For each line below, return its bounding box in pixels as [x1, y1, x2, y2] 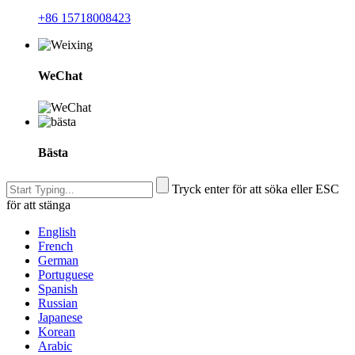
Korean [38, 325, 75, 339]
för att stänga [6, 198, 71, 212]
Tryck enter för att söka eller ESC [172, 182, 339, 197]
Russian [38, 296, 78, 311]
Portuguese [38, 268, 94, 282]
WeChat [38, 69, 82, 83]
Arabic [38, 339, 72, 353]
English [38, 225, 76, 239]
